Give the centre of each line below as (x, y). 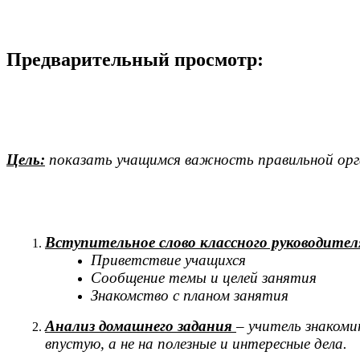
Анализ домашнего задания (141, 326)
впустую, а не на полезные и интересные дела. (196, 344)
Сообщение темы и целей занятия (204, 278)
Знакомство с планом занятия (190, 296)
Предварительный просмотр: (135, 59)
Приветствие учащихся (169, 260)
